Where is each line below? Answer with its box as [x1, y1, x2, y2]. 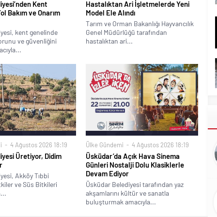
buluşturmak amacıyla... [86, 197, 156, 206]
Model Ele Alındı [86, 8, 136, 17]
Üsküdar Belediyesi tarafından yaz [86, 180, 184, 188]
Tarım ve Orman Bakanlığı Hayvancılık [86, 19, 194, 28]
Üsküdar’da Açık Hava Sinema [86, 151, 180, 160]
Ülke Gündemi [86, 140, 124, 149]
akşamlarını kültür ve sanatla [86, 188, 170, 197]
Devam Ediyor [86, 169, 129, 178]
